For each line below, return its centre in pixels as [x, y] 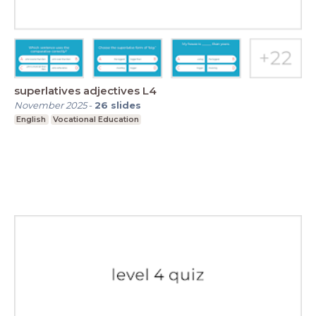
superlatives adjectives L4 [150, 91]
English [31, 120]
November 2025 [50, 105]
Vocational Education [96, 120]
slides [126, 105]
